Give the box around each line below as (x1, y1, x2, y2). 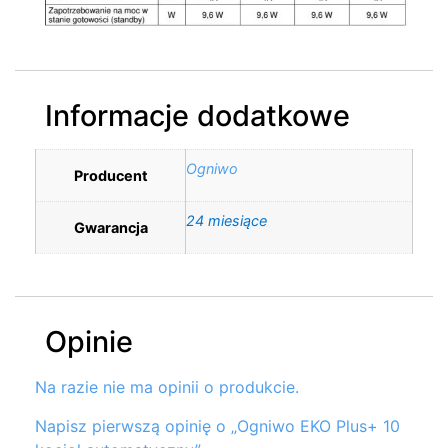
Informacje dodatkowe (45, 98, 350, 134)
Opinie (45, 324, 133, 360)
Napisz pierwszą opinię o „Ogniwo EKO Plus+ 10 (35, 415, 400, 436)
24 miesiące (186, 212, 267, 230)
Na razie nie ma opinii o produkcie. (35, 377, 299, 398)
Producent (73, 167, 148, 185)
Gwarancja (73, 219, 148, 237)
